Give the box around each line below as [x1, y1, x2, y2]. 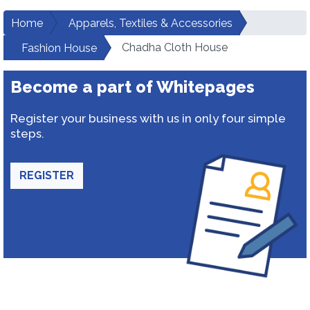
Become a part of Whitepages [10, 77, 255, 97]
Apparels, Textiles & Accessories [69, 17, 232, 30]
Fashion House [21, 42, 97, 55]
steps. [10, 127, 44, 140]
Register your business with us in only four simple [10, 111, 286, 125]
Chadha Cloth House [122, 41, 228, 54]
